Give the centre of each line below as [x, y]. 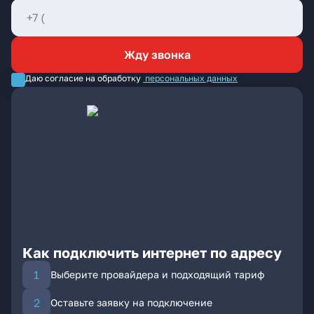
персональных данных [191, 78]
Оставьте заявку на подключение [131, 302]
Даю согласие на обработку [83, 78]
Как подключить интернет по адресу [152, 252]
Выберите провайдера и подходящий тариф [157, 274]
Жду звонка [157, 55]
